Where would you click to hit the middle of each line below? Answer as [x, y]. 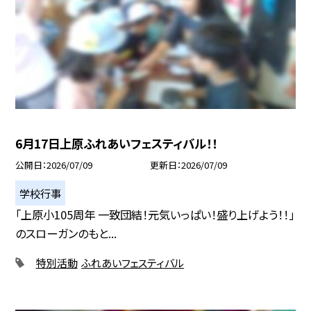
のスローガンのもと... [66, 234]
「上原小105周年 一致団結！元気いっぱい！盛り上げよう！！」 [155, 215]
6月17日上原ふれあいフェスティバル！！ [117, 144]
